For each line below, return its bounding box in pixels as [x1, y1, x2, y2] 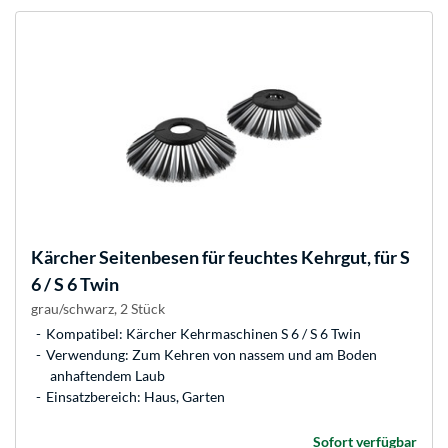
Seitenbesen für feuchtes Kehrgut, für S [96, 246, 410, 269]
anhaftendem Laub [50, 367, 165, 385]
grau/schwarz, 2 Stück [31, 300, 165, 318]
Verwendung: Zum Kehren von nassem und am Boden [46, 346, 377, 364]
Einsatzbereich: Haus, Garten [46, 388, 225, 406]
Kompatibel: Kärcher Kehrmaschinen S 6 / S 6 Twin [46, 325, 361, 343]
